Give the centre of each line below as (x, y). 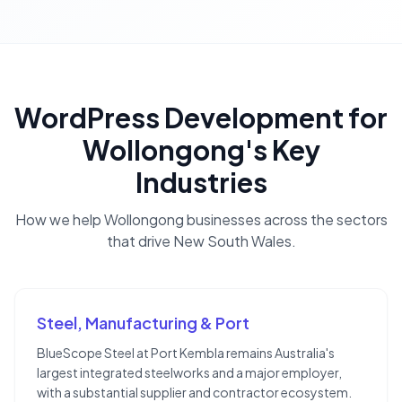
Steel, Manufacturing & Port (143, 323)
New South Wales (232, 241)
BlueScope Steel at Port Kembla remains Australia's (186, 353)
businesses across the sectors (285, 220)
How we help (59, 220)
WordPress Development (179, 118)
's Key (282, 150)
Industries (201, 183)
